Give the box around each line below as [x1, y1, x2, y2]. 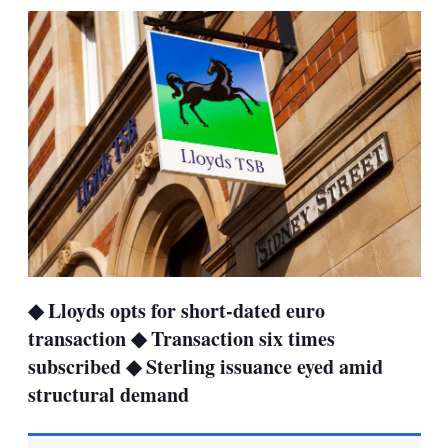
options [116, 11, 173, 32]
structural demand [27, 379, 189, 409]
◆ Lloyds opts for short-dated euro [27, 295, 325, 325]
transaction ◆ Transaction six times [27, 323, 335, 353]
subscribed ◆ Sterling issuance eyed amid [27, 351, 383, 381]
